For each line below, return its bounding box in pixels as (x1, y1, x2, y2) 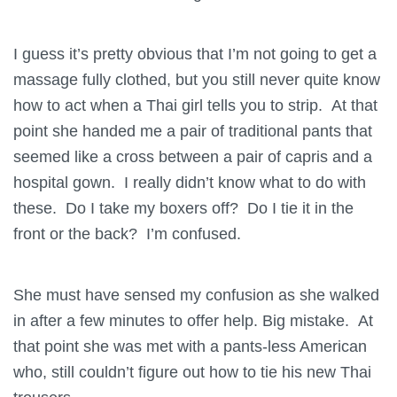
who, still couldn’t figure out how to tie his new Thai (13, 362, 371, 381)
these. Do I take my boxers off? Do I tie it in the (13, 198, 354, 217)
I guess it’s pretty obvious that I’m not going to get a (13, 43, 377, 63)
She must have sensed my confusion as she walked (13, 284, 379, 304)
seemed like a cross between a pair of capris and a (13, 146, 372, 166)
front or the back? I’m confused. (13, 223, 241, 243)
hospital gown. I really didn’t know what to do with (13, 172, 366, 191)
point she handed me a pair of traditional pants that (13, 121, 372, 140)
